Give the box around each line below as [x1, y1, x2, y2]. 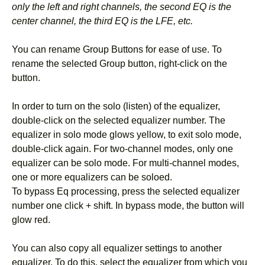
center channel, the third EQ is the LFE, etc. [12, 15, 193, 26]
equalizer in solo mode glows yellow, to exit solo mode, [12, 129, 241, 140]
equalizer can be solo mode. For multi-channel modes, [12, 157, 239, 168]
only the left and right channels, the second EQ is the [12, 1, 231, 12]
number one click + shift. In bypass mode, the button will [12, 200, 244, 211]
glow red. [12, 214, 50, 225]
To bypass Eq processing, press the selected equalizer [12, 186, 240, 196]
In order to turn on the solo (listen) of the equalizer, [12, 101, 220, 111]
